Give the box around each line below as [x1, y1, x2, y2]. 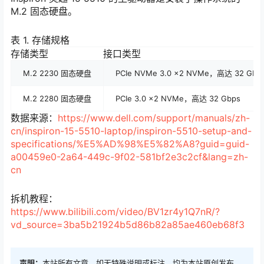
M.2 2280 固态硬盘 [23, 94, 91, 104]
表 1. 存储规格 [11, 34, 70, 47]
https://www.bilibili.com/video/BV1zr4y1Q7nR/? [11, 206, 220, 218]
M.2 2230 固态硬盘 [23, 68, 91, 78]
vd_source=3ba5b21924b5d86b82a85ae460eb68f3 [11, 219, 245, 231]
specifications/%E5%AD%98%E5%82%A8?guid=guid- [11, 138, 249, 150]
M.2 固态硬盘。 [11, 5, 77, 17]
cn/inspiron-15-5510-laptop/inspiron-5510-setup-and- [11, 125, 252, 137]
